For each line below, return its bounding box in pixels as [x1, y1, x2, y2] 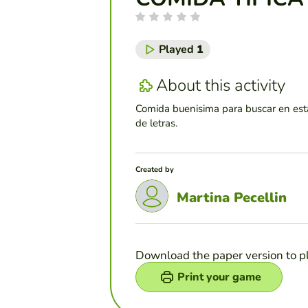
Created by [135, 164, 174, 175]
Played [159, 41, 197, 57]
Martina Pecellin [177, 188, 287, 208]
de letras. [135, 115, 177, 130]
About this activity [156, 74, 285, 97]
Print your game [177, 269, 261, 285]
